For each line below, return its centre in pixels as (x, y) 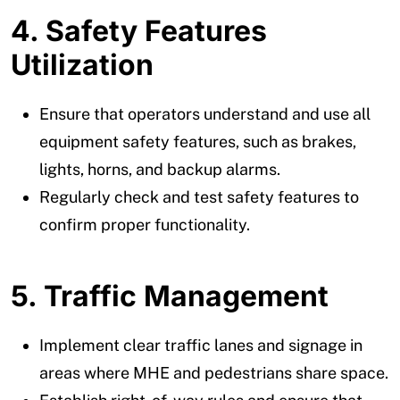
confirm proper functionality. (145, 224)
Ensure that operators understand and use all (205, 113)
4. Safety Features (139, 30)
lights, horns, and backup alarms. (160, 169)
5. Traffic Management (170, 296)
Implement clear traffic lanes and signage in (201, 345)
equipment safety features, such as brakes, (198, 141)
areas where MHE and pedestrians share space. (214, 372)
